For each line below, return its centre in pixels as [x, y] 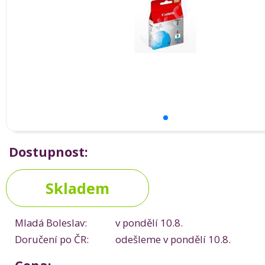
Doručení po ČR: [52, 239]
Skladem [77, 188]
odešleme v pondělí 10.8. [173, 239]
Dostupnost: [49, 152]
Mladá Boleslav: [51, 223]
